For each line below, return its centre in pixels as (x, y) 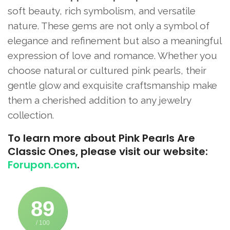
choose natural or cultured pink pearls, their (107, 70)
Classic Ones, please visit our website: (108, 151)
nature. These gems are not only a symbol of (109, 25)
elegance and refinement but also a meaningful (114, 40)
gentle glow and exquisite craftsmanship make (112, 85)
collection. (31, 115)
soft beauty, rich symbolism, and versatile (102, 11)
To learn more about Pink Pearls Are (101, 138)
